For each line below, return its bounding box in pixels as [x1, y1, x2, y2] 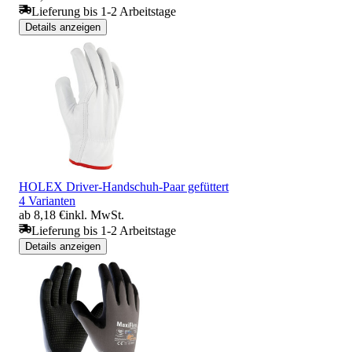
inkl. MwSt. [65, 207, 124, 222]
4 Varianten [19, 193, 75, 207]
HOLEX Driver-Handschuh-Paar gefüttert [19, 179, 229, 193]
